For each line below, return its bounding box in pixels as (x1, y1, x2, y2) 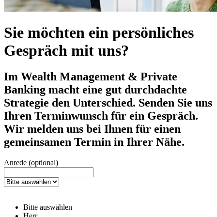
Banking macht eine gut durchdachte (4, 83, 187, 96)
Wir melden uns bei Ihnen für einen (4, 122, 181, 135)
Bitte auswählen (23, 202, 72, 211)
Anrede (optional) (4, 158, 58, 167)
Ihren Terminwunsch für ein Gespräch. (4, 109, 198, 122)
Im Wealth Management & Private (4, 70, 177, 83)
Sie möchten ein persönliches (4, 24, 194, 42)
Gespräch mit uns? (4, 42, 129, 60)
